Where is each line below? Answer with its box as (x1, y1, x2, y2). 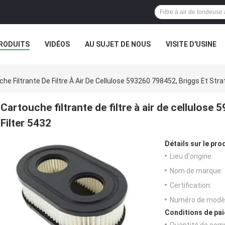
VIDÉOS (45, 40, 70, 48)
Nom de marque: (170, 167, 222, 175)
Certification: (170, 181, 211, 190)
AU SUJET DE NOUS (85, 40, 151, 48)
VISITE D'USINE (166, 40, 216, 48)
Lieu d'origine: (170, 152, 213, 161)
